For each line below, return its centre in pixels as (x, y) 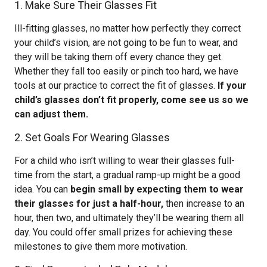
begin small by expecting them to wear (157, 189)
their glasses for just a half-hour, (89, 204)
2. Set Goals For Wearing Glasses (92, 137)
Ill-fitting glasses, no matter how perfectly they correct (128, 28)
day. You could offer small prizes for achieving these (123, 232)
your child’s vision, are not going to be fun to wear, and (126, 43)
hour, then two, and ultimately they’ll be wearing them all (129, 218)
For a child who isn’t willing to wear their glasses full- (125, 161)
